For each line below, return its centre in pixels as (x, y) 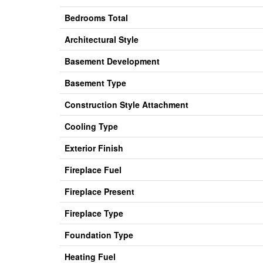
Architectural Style (102, 40)
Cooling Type (91, 127)
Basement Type (95, 83)
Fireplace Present (100, 192)
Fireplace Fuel (93, 170)
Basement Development (112, 61)
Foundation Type (99, 235)
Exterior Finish (94, 148)
